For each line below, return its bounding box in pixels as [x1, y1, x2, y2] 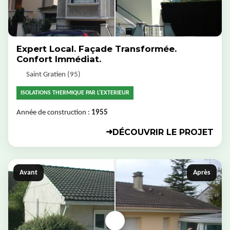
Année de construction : [16, 108, 91, 117]
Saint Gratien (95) [26, 70, 81, 79]
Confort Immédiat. [16, 53, 101, 64]
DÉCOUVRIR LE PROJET [112, 127, 214, 137]
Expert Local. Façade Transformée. [16, 43, 177, 54]
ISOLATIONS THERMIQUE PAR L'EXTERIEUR [21, 89, 129, 96]
